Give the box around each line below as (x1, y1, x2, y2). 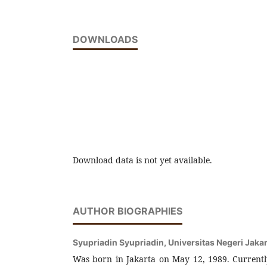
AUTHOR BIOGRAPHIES (73, 204, 182, 217)
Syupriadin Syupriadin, (73, 237, 168, 247)
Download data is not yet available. (73, 154, 212, 166)
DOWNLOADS (73, 33, 138, 45)
